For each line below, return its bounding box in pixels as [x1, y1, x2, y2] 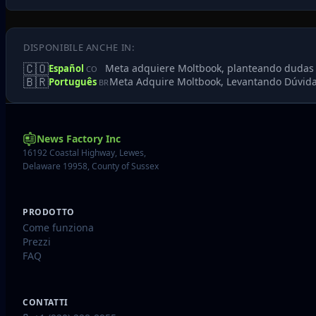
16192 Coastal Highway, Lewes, [23, 147, 146, 159]
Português [49, 75, 99, 88]
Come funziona [23, 220, 94, 234]
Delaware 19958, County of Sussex [23, 160, 159, 172]
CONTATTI [23, 296, 68, 308]
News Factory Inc [37, 132, 121, 145]
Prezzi [23, 234, 51, 248]
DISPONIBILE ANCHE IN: [23, 41, 135, 54]
